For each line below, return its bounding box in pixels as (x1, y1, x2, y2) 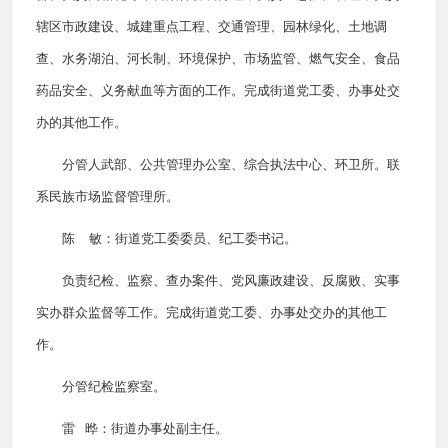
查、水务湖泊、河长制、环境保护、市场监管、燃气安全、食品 (36, 51, 400, 66)
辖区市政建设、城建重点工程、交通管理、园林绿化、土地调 (36, 19, 387, 34)
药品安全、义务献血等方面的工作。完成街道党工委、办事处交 (36, 83, 400, 98)
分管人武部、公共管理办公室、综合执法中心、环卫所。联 (62, 157, 400, 172)
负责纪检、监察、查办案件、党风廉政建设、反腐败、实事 (62, 273, 400, 288)
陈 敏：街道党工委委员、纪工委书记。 (62, 231, 297, 246)
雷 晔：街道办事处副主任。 (62, 421, 228, 436)
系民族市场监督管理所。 (36, 189, 179, 204)
